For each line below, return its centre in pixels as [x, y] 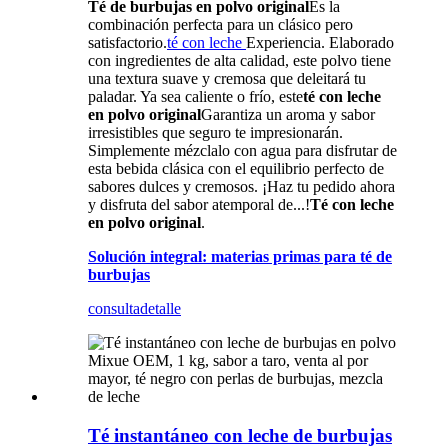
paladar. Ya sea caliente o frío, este [195, 97]
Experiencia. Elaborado [320, 43]
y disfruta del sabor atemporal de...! [199, 205]
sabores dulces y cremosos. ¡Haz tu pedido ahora [241, 187]
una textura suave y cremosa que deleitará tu [227, 79]
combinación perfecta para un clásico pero [220, 25]
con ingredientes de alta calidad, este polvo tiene [239, 61]
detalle [160, 309]
